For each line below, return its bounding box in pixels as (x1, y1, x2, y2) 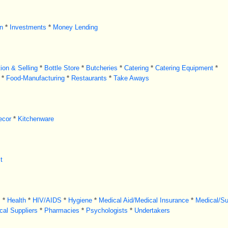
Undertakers (134, 207, 170, 214)
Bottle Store (44, 64, 79, 72)
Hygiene (68, 196, 92, 204)
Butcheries (85, 64, 118, 72)
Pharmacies (44, 207, 79, 214)
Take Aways (113, 74, 149, 82)
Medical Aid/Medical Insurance (98, 196, 189, 204)
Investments (9, 23, 46, 31)
